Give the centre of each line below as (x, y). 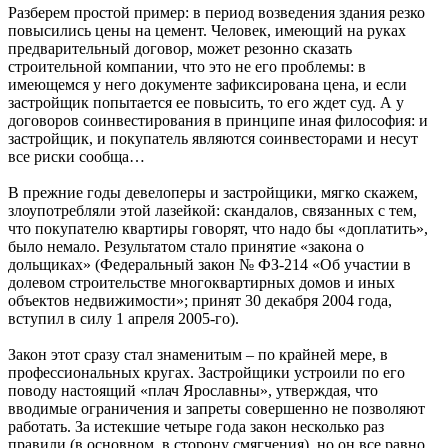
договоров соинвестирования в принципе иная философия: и (218, 120)
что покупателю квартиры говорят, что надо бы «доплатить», (218, 228)
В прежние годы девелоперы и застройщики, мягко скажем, (213, 192)
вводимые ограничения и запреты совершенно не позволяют (216, 408)
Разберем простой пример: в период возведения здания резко (216, 12)
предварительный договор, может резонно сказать (180, 48)
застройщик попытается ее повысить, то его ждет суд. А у (206, 102)
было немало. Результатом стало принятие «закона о (186, 246)
